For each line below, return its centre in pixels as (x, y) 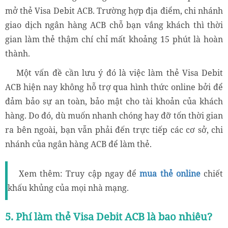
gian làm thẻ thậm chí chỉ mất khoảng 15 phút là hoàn (114, 39)
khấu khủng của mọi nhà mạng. (68, 188)
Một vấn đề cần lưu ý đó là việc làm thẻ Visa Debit (120, 73)
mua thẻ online (170, 173)
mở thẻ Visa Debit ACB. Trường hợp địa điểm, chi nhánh (114, 10)
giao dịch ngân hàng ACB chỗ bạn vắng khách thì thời (114, 25)
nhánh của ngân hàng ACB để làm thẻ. (78, 144)
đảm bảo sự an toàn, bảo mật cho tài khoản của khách (114, 101)
